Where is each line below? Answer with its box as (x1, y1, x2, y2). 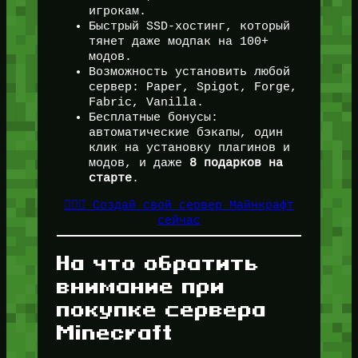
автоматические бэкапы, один (88, 126, 283, 140)
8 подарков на (189, 157, 283, 170)
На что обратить (56, 251, 260, 274)
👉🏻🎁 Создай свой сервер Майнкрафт (64, 199, 294, 213)
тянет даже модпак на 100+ (88, 35, 268, 49)
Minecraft (56, 320, 173, 344)
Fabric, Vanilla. (88, 96, 204, 109)
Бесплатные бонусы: (88, 111, 218, 125)
